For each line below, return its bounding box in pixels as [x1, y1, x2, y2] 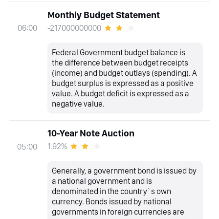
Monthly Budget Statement [47, 9, 160, 21]
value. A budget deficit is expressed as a [52, 88, 190, 98]
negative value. [52, 98, 105, 109]
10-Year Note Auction [47, 127, 134, 139]
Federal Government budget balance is [52, 47, 186, 57]
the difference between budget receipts [52, 57, 189, 67]
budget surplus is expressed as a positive [52, 78, 194, 88]
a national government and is [52, 175, 153, 186]
